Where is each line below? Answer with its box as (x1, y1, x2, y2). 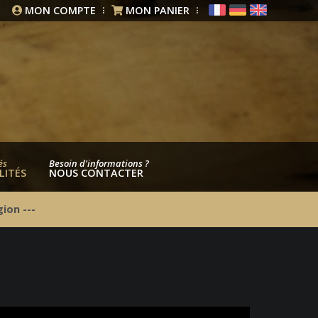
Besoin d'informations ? (48, 157, 149, 170)
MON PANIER (126, 4, 190, 17)
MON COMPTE (25, 4, 96, 17)
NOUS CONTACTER (48, 166, 143, 180)
